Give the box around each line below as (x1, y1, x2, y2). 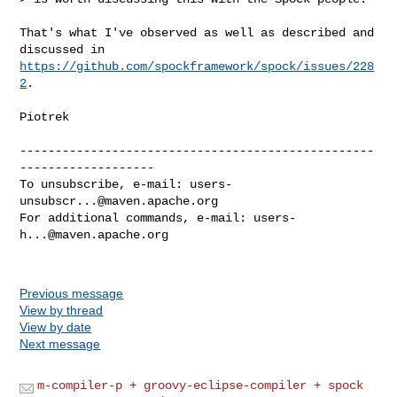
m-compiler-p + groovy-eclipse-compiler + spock (37, 378, 364, 393)
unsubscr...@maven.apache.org (19, 193, 219, 208)
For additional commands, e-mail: (19, 210, 254, 225)
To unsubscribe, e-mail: (19, 176, 191, 191)
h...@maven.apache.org (19, 227, 169, 242)
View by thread (19, 302, 104, 317)
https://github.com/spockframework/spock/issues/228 (19, 58, 375, 74)
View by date (19, 319, 92, 334)
